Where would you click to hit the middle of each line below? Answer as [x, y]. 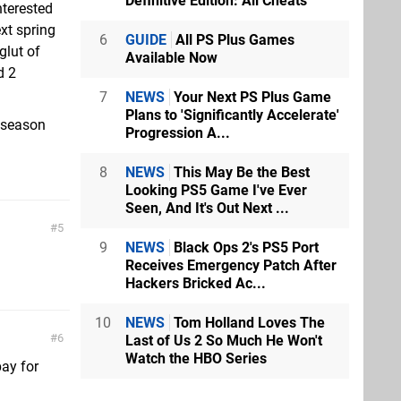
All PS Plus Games [233, 40]
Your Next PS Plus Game [251, 97]
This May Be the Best [240, 172]
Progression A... [178, 133]
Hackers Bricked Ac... [196, 283]
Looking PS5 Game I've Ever [216, 190]
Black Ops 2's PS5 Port [244, 247]
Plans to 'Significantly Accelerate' [232, 115]
